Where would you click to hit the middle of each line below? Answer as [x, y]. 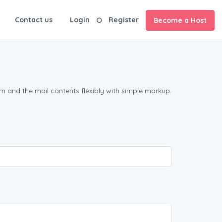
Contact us [34, 20]
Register [124, 20]
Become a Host [180, 21]
